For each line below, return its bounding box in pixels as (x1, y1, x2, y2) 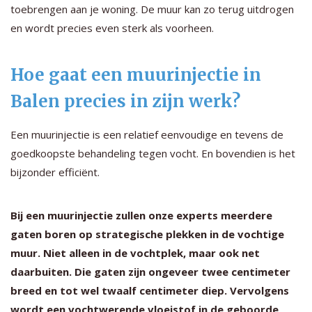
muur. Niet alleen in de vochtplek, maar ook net (10, 245, 260, 260)
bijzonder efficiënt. (10, 164, 100, 179)
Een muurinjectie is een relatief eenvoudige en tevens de (10, 127, 283, 141)
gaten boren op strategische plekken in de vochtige (10, 226, 284, 241)
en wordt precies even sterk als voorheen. (10, 20, 214, 35)
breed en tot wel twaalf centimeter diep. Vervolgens (10, 283, 289, 297)
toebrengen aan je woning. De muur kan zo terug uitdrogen (10, 1, 294, 16)
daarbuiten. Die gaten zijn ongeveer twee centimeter (10, 264, 290, 279)
